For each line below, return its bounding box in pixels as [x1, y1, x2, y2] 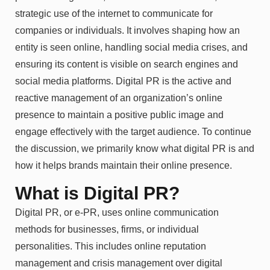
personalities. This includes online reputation [15, 240, 206, 251]
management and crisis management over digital [15, 257, 222, 268]
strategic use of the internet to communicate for [15, 8, 213, 19]
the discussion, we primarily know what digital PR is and [15, 143, 254, 154]
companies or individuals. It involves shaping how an [15, 25, 240, 36]
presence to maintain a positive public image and [15, 109, 224, 120]
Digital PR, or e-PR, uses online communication [15, 207, 219, 218]
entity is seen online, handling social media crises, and [15, 42, 248, 52]
